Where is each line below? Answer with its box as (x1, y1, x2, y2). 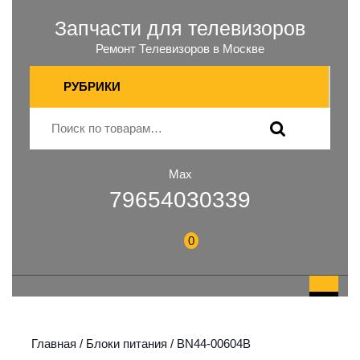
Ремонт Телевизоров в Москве (96, 42, 264, 55)
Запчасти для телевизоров (55, 17, 305, 39)
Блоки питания (86, 337, 167, 350)
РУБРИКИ (63, 80, 121, 93)
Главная (31, 337, 76, 350)
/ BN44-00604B (167, 337, 251, 350)
